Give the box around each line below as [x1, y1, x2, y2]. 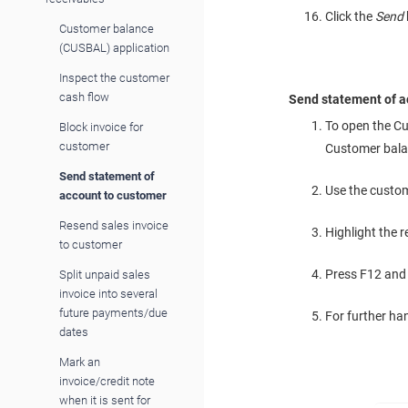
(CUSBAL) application [59, 40, 169, 55]
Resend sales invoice [59, 218, 168, 232]
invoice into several [59, 286, 158, 301]
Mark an [59, 354, 100, 369]
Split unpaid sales [59, 267, 150, 281]
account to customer [59, 188, 167, 202]
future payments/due [59, 305, 168, 320]
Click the [325, 9, 376, 24]
